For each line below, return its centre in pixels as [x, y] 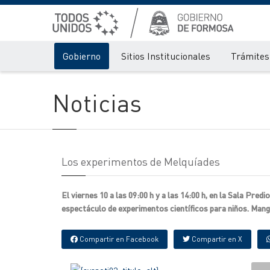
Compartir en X [216, 239]
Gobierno [82, 56]
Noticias [97, 102]
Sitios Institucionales [166, 56]
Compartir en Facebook [118, 239]
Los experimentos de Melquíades [141, 161]
